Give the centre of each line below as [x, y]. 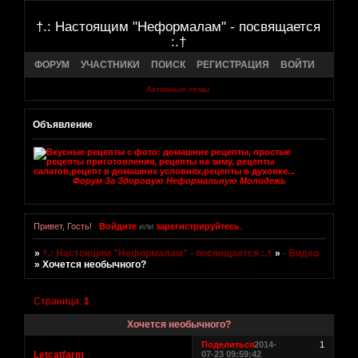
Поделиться [228, 345]
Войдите [117, 227]
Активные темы [178, 89]
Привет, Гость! [63, 227]
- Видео [301, 254]
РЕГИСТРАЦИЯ [233, 64]
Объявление [63, 124]
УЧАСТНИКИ [110, 64]
